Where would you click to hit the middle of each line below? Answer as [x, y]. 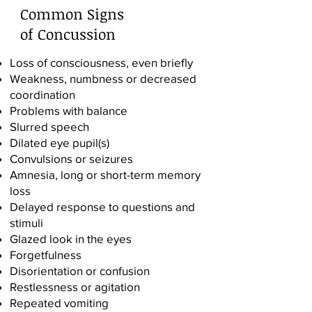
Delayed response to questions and [102, 206]
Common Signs [72, 14]
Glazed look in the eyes [71, 239]
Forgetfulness [46, 255]
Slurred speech [49, 126]
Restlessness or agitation [75, 287]
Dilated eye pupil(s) [60, 142]
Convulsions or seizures [71, 158]
